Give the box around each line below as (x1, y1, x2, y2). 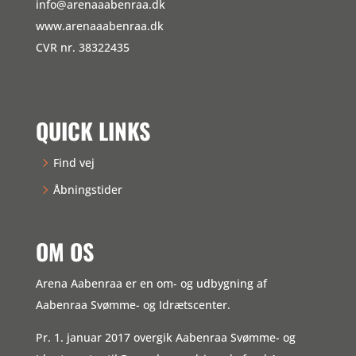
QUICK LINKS (35, 114, 150, 147)
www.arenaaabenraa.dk (35, 17, 164, 33)
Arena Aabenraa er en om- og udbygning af (35, 276, 267, 292)
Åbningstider (52, 181, 122, 197)
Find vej (52, 154, 95, 170)
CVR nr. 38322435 (35, 39, 130, 55)
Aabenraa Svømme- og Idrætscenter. (35, 297, 230, 313)
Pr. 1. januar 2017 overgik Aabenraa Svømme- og (35, 330, 296, 346)
